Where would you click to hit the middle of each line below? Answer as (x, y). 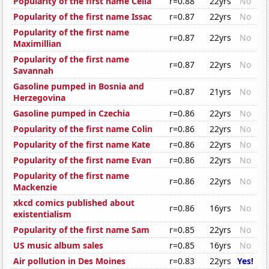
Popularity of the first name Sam (82, 230)
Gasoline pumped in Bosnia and (79, 86)
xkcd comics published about (74, 203)
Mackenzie (35, 187)
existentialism (43, 214)
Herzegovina (40, 98)
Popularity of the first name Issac (83, 17)
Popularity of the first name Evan (83, 160)
